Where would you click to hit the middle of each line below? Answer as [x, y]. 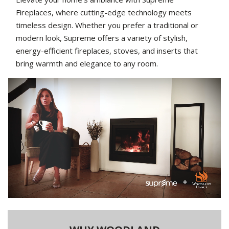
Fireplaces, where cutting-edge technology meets [104, 13]
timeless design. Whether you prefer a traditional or [107, 25]
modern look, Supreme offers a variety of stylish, [102, 38]
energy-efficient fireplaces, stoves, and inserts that [107, 51]
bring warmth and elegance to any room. [87, 64]
